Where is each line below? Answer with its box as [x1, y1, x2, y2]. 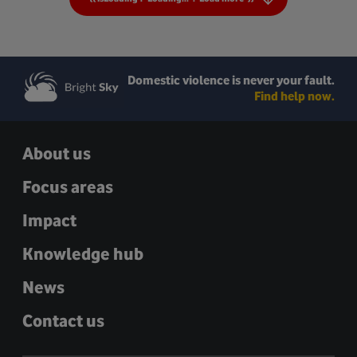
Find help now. [254, 88, 335, 104]
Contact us [22, 311, 104, 331]
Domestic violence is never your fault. [127, 73, 335, 88]
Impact [22, 210, 76, 231]
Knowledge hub [22, 244, 143, 265]
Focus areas [22, 177, 113, 198]
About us [22, 143, 91, 164]
